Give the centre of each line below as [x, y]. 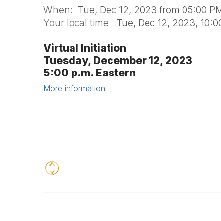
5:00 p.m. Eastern [90, 73]
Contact [60, 212]
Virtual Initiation [85, 48]
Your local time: [80, 23]
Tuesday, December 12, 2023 [118, 60]
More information [74, 88]
